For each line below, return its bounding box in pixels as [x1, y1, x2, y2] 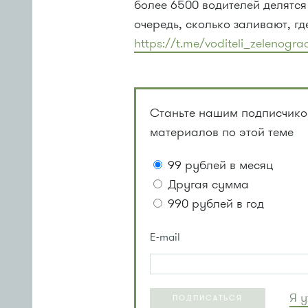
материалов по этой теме [150, 124, 294, 141]
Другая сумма [168, 176, 250, 193]
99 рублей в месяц [168, 157, 274, 174]
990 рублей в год [168, 195, 265, 212]
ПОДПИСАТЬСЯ [173, 293, 243, 304]
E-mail [150, 230, 181, 245]
